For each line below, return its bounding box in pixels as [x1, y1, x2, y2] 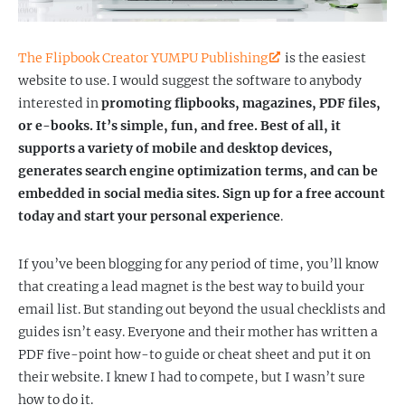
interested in [18, 95, 101, 111]
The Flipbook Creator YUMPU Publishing [18, 50, 268, 66]
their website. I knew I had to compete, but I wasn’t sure [18, 369, 365, 385]
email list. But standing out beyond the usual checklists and [18, 301, 386, 317]
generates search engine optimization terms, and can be [18, 163, 378, 179]
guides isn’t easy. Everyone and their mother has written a [18, 324, 378, 340]
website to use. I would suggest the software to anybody [18, 72, 362, 89]
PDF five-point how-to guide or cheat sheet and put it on [18, 346, 371, 363]
